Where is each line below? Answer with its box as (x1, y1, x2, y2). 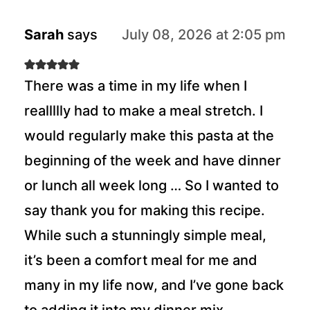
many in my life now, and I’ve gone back (24, 276, 284, 293)
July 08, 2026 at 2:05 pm (122, 26, 286, 43)
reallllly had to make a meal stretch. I (24, 102, 263, 119)
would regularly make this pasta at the (24, 127, 274, 144)
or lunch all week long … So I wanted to (24, 176, 279, 194)
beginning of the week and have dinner (24, 152, 281, 169)
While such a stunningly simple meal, (24, 226, 266, 244)
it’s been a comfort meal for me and (24, 251, 257, 268)
